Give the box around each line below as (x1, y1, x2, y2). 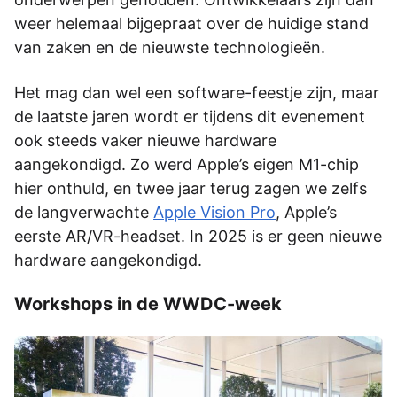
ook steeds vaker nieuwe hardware (14, 130, 276, 150)
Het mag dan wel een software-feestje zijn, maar (14, 82, 379, 102)
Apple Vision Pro (153, 202, 276, 222)
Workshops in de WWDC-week (14, 292, 282, 315)
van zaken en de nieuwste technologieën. (14, 37, 325, 57)
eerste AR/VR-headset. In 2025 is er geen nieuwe (14, 226, 382, 245)
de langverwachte (14, 202, 153, 222)
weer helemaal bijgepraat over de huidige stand (14, 13, 369, 33)
